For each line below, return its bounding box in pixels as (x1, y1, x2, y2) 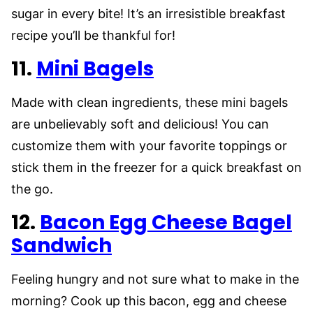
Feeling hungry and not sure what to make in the (11, 271, 299, 286)
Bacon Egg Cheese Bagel (40, 208, 292, 236)
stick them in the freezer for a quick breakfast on (11, 159, 302, 175)
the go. (11, 181, 53, 196)
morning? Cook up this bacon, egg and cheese (11, 293, 286, 308)
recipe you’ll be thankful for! (11, 27, 175, 43)
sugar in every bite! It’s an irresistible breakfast (11, 6, 286, 21)
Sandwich (11, 231, 112, 259)
